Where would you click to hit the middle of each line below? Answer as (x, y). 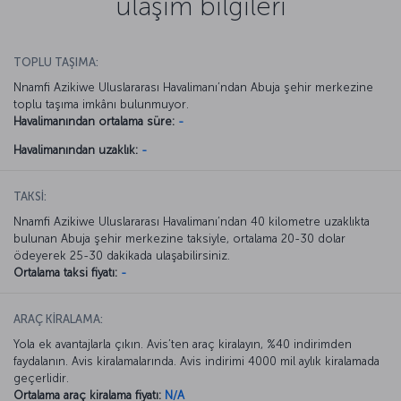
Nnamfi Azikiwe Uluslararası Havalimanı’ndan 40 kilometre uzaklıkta (192, 221)
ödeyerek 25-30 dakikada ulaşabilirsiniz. (122, 255)
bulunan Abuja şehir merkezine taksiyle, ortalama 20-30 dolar (179, 238)
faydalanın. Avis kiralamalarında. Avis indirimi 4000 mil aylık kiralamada (196, 361)
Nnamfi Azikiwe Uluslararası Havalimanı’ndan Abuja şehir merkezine (193, 87)
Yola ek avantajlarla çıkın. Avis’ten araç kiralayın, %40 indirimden (183, 344)
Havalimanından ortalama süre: (94, 121)
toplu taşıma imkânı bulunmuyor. (101, 104)
